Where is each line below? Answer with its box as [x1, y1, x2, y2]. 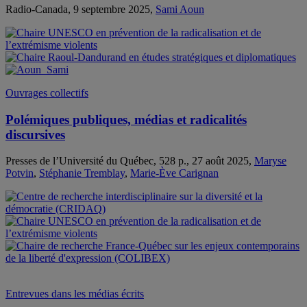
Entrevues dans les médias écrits [5, 288, 144, 300]
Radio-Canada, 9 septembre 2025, [5, 3, 156, 15]
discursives [5, 127, 65, 142]
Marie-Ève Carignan [130, 167, 219, 180]
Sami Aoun [156, 3, 204, 15]
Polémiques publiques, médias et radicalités [5, 112, 247, 127]
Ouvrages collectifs [5, 86, 88, 99]
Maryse [254, 155, 286, 167]
